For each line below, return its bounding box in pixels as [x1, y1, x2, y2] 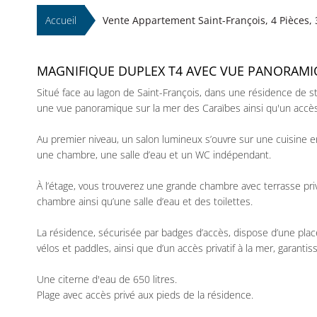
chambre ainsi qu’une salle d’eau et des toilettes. [37, 195, 253, 208]
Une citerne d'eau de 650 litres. [37, 272, 177, 286]
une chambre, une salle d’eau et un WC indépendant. [37, 148, 271, 161]
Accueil [45, 13, 76, 27]
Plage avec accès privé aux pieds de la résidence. [37, 288, 253, 301]
